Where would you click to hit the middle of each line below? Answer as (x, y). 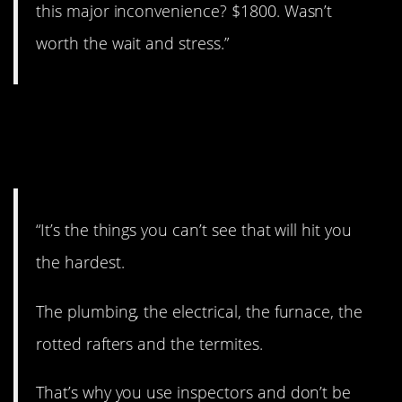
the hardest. (80, 262)
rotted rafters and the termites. (149, 343)
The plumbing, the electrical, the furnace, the (200, 311)
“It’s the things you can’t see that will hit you (194, 230)
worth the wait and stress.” (132, 43)
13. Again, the (118, 120)
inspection (94, 155)
